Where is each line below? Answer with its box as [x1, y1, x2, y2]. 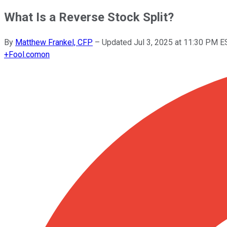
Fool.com [9, 49, 41, 59]
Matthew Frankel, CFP [15, 37, 93, 47]
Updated [102, 37, 134, 47]
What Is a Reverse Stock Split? [4, 10, 174, 24]
